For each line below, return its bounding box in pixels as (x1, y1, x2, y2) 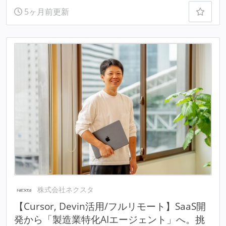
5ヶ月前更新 (22, 6, 69, 18)
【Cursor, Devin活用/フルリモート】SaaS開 (14, 199, 206, 213)
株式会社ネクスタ (37, 185, 94, 195)
